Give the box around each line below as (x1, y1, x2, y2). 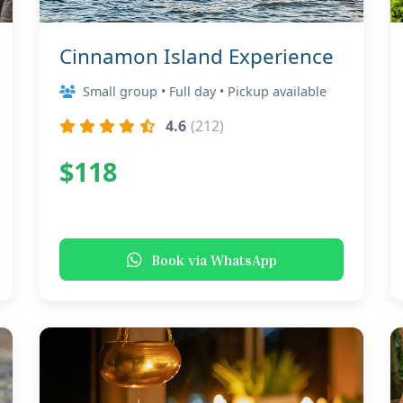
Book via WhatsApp (150, 250, 277, 269)
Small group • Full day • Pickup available (83, 83, 327, 100)
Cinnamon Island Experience (59, 42, 334, 70)
